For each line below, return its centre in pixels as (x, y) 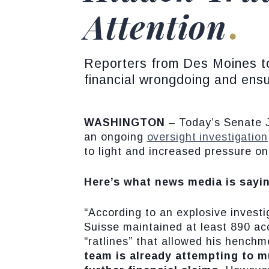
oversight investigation (207, 137)
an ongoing (115, 137)
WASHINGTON (126, 122)
